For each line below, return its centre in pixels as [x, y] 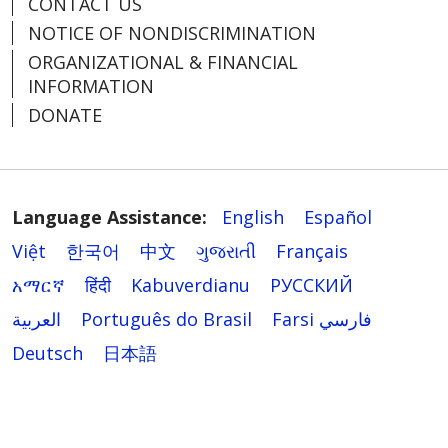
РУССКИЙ [311, 285]
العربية [36, 319]
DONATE [65, 115]
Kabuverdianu [190, 285]
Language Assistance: [109, 217]
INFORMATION [91, 86]
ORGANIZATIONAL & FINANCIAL [163, 62]
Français [312, 251]
